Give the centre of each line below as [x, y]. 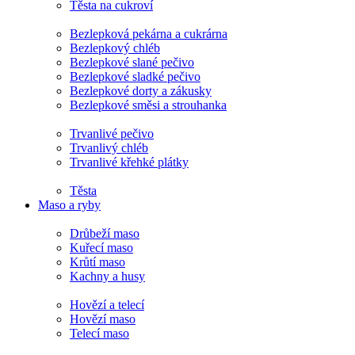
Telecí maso [99, 333]
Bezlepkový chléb [115, 48]
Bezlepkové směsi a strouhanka [148, 105]
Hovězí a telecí [107, 305]
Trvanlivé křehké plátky [129, 162]
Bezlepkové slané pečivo [132, 62]
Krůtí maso [97, 262]
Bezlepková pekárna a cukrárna [149, 34]
